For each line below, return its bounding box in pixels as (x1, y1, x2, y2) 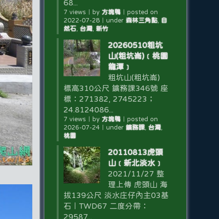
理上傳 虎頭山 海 (108, 180, 168, 188)
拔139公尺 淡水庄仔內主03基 (63, 191, 169, 199)
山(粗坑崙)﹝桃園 (108, 52, 168, 60)
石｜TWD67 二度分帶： (63, 202, 149, 210)
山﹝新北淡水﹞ (108, 159, 163, 167)
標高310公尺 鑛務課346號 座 (63, 84, 168, 92)
